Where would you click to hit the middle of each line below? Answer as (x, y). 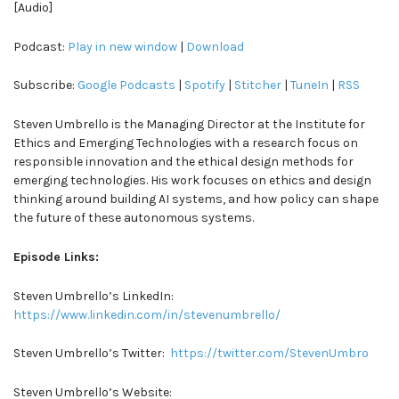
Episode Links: (60, 256)
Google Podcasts (125, 85)
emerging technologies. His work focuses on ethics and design (192, 181)
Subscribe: (44, 85)
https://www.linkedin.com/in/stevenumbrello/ (147, 314)
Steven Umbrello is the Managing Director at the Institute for (189, 125)
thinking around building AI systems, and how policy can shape (196, 199)
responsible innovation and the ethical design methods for (183, 162)
